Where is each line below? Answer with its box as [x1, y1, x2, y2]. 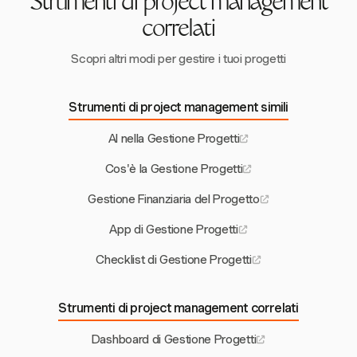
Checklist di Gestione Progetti [96, 253, 252, 268]
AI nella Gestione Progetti [108, 131, 240, 147]
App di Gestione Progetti [109, 222, 238, 237]
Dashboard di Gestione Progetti [91, 332, 257, 347]
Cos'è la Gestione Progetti [104, 162, 243, 177]
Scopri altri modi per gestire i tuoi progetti [71, 52, 286, 67]
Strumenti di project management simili [69, 100, 288, 116]
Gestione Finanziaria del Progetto [88, 192, 260, 207]
